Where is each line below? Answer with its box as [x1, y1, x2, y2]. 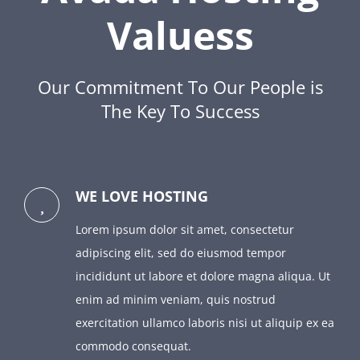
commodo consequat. [76, 338, 191, 354]
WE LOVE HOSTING [76, 186, 208, 207]
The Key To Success [100, 99, 260, 124]
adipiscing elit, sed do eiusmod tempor [76, 245, 286, 261]
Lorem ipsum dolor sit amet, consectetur [76, 222, 294, 238]
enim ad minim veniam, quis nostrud [76, 292, 276, 308]
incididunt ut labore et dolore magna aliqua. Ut [76, 268, 330, 284]
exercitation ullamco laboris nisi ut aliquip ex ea [76, 315, 334, 331]
